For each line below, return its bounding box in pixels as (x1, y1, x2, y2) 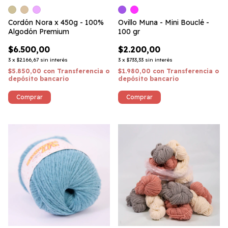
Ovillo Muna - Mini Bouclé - (118, 18, 209, 27)
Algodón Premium (8, 27, 69, 36)
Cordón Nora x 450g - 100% (8, 18, 104, 27)
